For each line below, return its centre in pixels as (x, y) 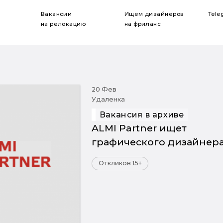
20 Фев (104, 89)
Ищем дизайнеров (154, 14)
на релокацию (63, 24)
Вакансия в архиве (142, 115)
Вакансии (56, 14)
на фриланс (143, 24)
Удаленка (108, 99)
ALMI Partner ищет (139, 128)
